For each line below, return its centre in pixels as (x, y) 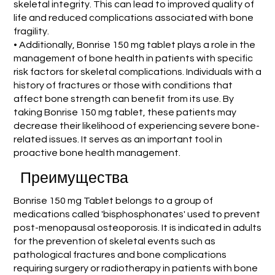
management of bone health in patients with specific (134, 58)
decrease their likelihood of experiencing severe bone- (137, 126)
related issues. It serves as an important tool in (118, 139)
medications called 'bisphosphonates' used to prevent (137, 214)
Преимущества (75, 178)
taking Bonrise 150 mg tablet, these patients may (125, 112)
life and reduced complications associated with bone (134, 17)
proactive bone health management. (97, 153)
